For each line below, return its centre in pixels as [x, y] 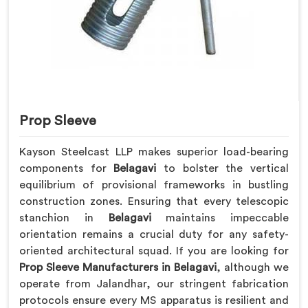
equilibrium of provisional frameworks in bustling [154, 185]
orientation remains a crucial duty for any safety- [154, 234]
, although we [253, 267]
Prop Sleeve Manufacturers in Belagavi [118, 267]
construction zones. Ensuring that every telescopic [154, 201]
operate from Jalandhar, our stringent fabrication [154, 284]
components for [67, 168]
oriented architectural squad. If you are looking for [154, 251]
